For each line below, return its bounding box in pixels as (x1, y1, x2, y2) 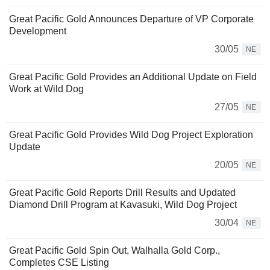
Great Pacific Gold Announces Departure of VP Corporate (9, 14, 254, 25)
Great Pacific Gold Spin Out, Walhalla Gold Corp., (9, 245, 220, 256)
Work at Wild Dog (9, 84, 84, 95)
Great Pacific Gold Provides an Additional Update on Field (9, 72, 257, 83)
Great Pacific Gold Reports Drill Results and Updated (9, 187, 236, 198)
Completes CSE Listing (9, 257, 109, 268)
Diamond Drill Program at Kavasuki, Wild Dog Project (9, 199, 237, 210)
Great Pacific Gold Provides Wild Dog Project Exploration (9, 130, 253, 140)
